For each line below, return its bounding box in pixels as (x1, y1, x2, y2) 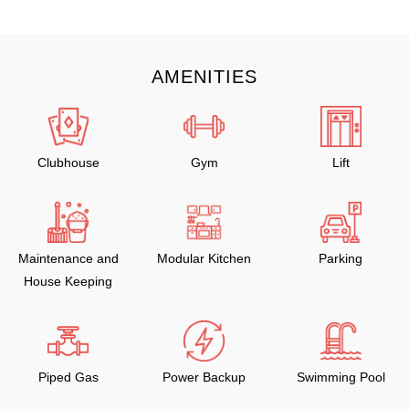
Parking (319, 251, 363, 266)
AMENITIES (152, 67, 257, 87)
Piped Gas (37, 370, 99, 384)
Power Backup (163, 370, 246, 384)
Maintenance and (17, 251, 119, 266)
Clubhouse (37, 155, 100, 170)
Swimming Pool (296, 370, 385, 384)
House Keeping (24, 274, 113, 288)
